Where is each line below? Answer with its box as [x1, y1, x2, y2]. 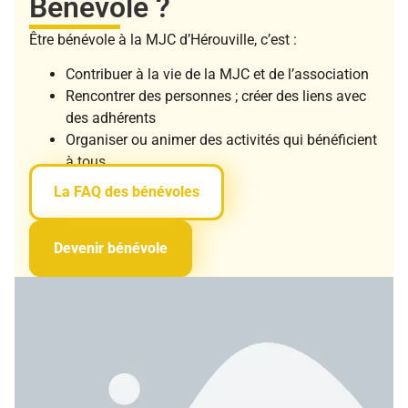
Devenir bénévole [54, 240, 168, 258]
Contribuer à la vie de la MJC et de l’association [66, 66, 369, 84]
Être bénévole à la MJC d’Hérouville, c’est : [29, 30, 297, 48]
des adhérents [66, 109, 156, 127]
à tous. [66, 153, 109, 171]
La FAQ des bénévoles [54, 183, 199, 201]
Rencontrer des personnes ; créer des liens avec [66, 87, 366, 106]
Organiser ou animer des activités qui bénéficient [66, 131, 377, 149]
